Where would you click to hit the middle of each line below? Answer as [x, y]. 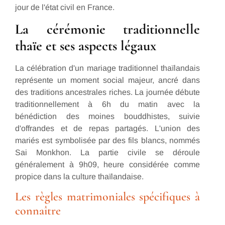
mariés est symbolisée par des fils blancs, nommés [107, 140]
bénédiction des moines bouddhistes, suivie [107, 116]
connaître [38, 211]
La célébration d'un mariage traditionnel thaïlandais [107, 68]
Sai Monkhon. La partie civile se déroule [107, 152]
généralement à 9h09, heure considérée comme [107, 164]
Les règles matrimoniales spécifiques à [107, 197]
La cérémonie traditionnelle [107, 29]
